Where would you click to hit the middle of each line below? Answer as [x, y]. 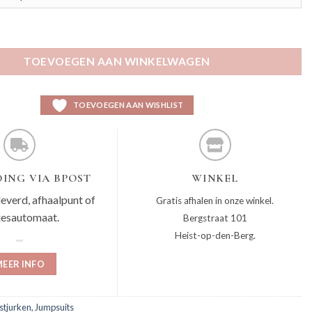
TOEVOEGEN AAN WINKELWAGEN [117, 61]
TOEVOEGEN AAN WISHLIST [128, 104]
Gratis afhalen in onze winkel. [215, 200]
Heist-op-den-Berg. [215, 235]
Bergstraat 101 [215, 218]
